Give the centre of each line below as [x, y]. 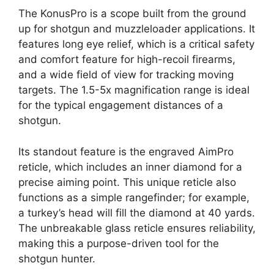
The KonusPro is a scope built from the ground [132, 14]
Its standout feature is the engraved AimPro [126, 151]
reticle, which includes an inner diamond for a [130, 167]
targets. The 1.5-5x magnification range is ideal [134, 90]
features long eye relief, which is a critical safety [136, 44]
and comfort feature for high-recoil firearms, [127, 60]
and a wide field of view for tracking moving [126, 75]
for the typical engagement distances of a [121, 106]
